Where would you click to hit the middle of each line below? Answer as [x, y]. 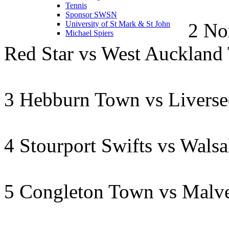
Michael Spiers [89, 33]
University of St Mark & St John [118, 24]
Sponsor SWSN [91, 14]
